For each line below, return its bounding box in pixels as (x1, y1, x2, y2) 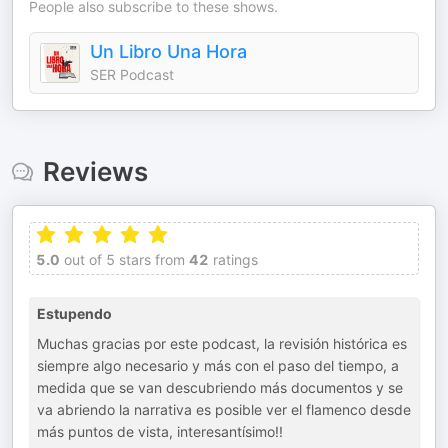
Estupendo (37, 305, 112, 322)
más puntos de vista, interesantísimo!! (37, 423, 283, 440)
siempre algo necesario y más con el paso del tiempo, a (37, 357, 399, 374)
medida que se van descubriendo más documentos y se (37, 379, 403, 396)
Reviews (42, 156, 148, 187)
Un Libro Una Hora (90, 41, 247, 62)
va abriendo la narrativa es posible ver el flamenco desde (37, 401, 411, 418)
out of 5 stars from (60, 251, 185, 268)
